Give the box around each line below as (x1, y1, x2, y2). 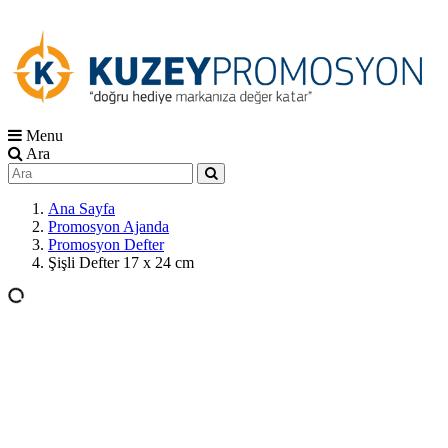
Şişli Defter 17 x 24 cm (48, 254, 194, 271)
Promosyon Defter (48, 236, 164, 253)
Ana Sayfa (48, 200, 115, 217)
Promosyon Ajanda (48, 218, 169, 235)
